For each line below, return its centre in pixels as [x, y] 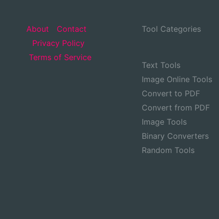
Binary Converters [175, 136]
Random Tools [168, 150]
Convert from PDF [176, 107]
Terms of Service [60, 57]
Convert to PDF [171, 93]
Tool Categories [171, 29]
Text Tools [161, 65]
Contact [71, 29]
